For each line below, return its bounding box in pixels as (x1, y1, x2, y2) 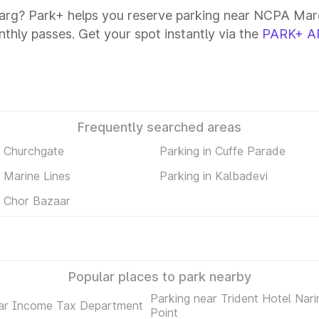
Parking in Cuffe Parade (159, 143, 286, 158)
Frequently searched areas (78, 120, 241, 135)
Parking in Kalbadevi (159, 168, 268, 183)
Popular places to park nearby (68, 269, 251, 284)
